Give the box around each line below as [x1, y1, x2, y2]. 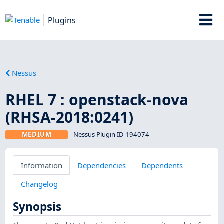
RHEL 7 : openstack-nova [5, 89, 189, 110]
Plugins [48, 14, 76, 26]
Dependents [141, 160, 183, 170]
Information [20, 160, 62, 170]
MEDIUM [21, 129, 52, 139]
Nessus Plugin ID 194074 [73, 129, 149, 139]
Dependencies [77, 160, 126, 170]
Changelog [20, 178, 58, 189]
